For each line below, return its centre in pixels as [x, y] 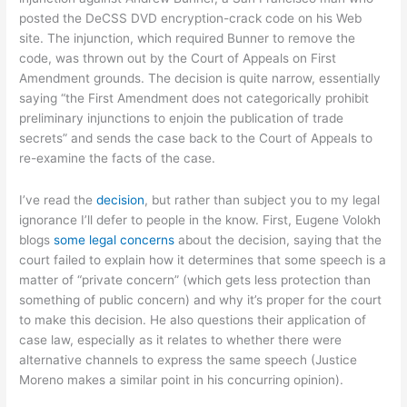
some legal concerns [114, 240]
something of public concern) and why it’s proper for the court [201, 300]
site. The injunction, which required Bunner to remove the [188, 39]
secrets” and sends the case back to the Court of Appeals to [196, 139]
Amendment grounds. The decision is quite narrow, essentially [200, 79]
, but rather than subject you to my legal [263, 200]
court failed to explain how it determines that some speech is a [203, 260]
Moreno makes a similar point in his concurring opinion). [182, 380]
